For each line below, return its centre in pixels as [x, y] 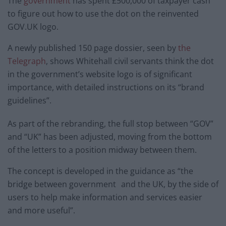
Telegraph [27, 61]
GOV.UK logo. [33, 26]
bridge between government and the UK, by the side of [113, 184]
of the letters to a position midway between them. [102, 150]
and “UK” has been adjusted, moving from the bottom [110, 136]
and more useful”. [41, 210]
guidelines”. [30, 100]
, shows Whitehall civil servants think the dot [130, 61]
